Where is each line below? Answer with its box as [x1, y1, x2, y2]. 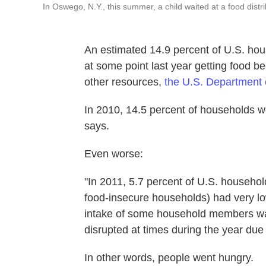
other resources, [84, 76, 164, 88]
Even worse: [84, 148, 143, 160]
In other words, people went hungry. [84, 252, 254, 264]
